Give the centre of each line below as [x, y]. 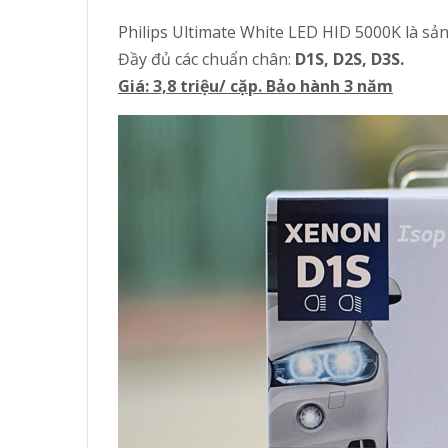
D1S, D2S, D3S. [349, 59]
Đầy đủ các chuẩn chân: [206, 59]
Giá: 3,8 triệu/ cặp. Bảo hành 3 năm [255, 86]
